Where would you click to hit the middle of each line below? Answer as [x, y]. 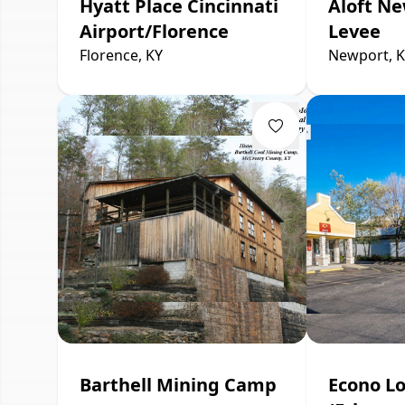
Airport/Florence [154, 31]
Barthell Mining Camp [178, 384]
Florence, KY [121, 55]
